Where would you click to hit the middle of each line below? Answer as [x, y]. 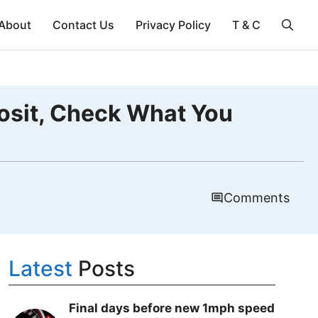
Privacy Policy [173, 25]
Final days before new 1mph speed [171, 308]
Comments [257, 198]
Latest [40, 268]
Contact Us [83, 25]
